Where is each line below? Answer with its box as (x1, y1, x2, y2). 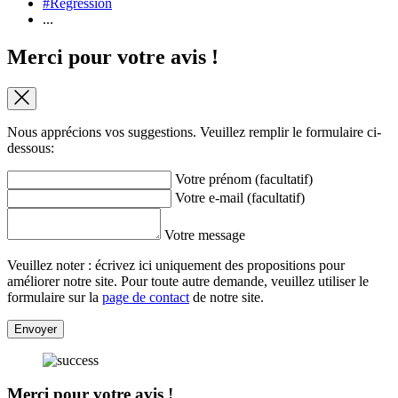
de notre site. (189, 289, 264, 305)
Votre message (164, 227, 245, 243)
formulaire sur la (7, 289, 102, 305)
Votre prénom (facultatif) (175, 171, 313, 187)
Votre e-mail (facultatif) (175, 189, 305, 205)
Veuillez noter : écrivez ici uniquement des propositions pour (7, 257, 345, 273)
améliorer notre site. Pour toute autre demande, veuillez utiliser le (7, 273, 369, 289)
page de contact (102, 289, 189, 305)
